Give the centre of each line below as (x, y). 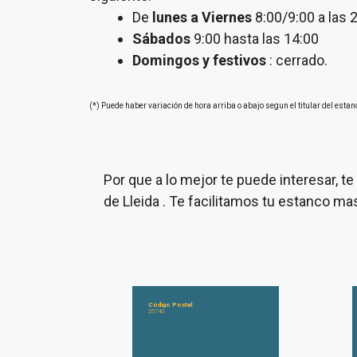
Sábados (161, 39)
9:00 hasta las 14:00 (255, 39)
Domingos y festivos (199, 60)
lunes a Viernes (202, 17)
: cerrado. (297, 60)
